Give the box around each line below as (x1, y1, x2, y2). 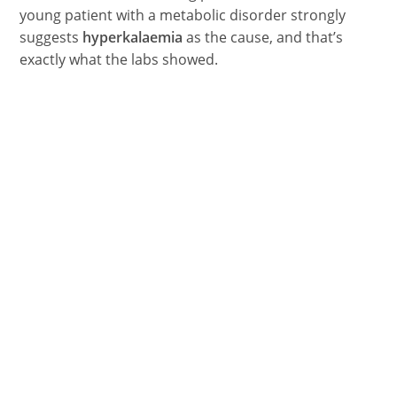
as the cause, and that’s (186, 27, 344, 47)
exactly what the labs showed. (19, 50, 219, 69)
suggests (19, 27, 83, 47)
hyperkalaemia (82, 27, 187, 47)
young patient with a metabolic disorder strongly (19, 5, 346, 25)
